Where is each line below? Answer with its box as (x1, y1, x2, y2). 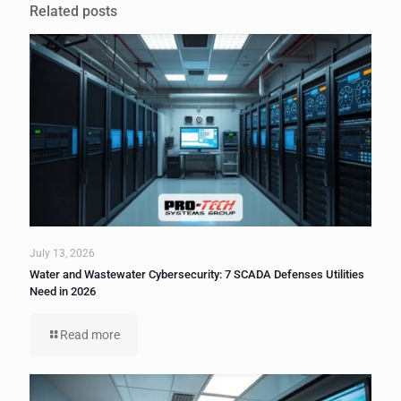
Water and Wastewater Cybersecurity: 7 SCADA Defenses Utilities (30, 267, 364, 281)
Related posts (30, 4, 117, 21)
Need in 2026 (30, 284, 96, 298)
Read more (60, 327, 120, 342)
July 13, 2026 (30, 246, 95, 260)
